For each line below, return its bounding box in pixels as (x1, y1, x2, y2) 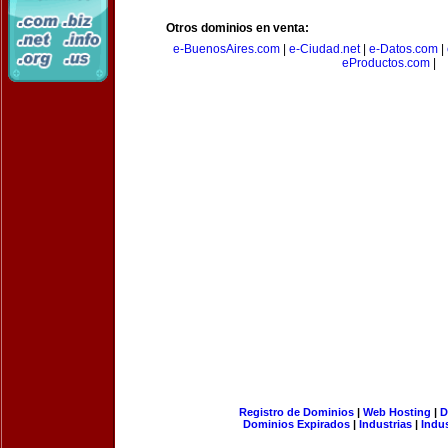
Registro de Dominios (238, 406, 354, 418)
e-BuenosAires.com (172, 42, 280, 56)
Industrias (359, 418, 412, 430)
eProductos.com (342, 56, 430, 70)
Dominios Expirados (243, 418, 350, 430)
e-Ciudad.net (288, 42, 360, 56)
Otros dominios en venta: (166, 21, 309, 35)
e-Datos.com (368, 42, 438, 56)
